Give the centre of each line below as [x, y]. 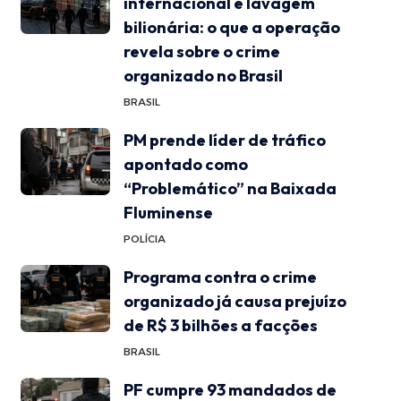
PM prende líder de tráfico [224, 140]
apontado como [185, 164]
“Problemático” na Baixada [230, 188]
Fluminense [168, 212]
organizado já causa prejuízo [235, 301]
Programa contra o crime [220, 277]
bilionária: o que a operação [231, 27]
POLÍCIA [144, 239]
